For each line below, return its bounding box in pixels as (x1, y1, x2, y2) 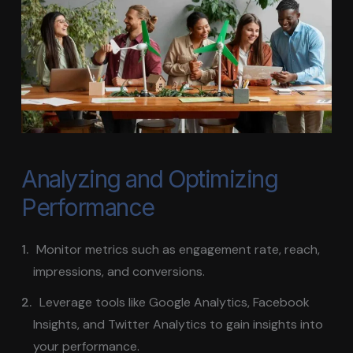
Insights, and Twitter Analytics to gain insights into (32, 315, 323, 333)
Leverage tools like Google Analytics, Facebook (39, 293, 310, 310)
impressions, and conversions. (32, 262, 205, 280)
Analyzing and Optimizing (21, 164, 278, 193)
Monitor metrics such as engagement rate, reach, (36, 240, 321, 258)
